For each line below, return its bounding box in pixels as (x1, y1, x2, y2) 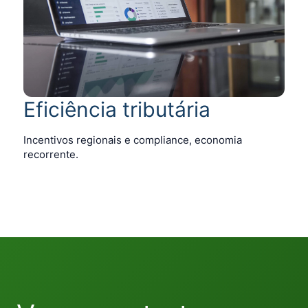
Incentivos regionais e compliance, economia (23, 133, 242, 146)
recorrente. (23, 147, 78, 161)
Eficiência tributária (23, 96, 210, 122)
